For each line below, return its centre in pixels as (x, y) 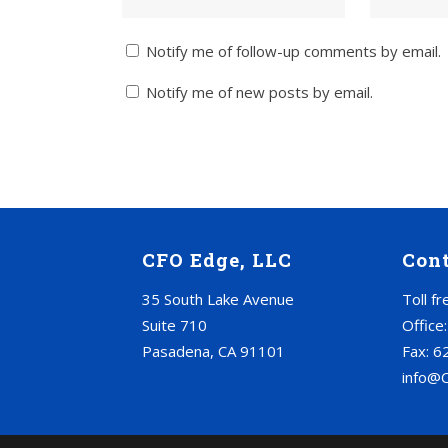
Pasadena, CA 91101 (213, 351)
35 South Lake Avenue (218, 299)
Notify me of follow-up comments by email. (293, 51)
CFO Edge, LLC (217, 259)
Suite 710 (174, 325)
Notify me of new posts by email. (259, 92)
